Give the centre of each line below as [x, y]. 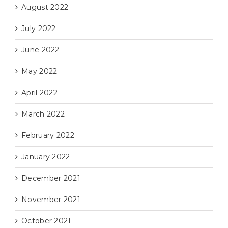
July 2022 [39, 29]
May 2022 [39, 72]
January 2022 [46, 157]
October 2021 [46, 221]
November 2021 [51, 200]
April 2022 [39, 93]
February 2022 [48, 136]
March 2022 [43, 114]
